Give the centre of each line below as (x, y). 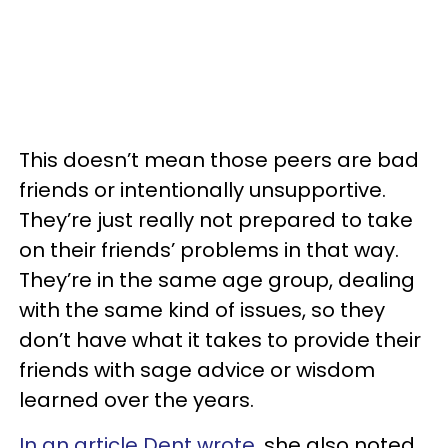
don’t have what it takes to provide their (220, 339)
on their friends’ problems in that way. (209, 249)
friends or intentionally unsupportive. (202, 189)
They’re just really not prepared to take (216, 219)
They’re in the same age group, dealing (217, 279)
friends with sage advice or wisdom (197, 369)
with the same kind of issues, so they (202, 309)
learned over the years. (136, 399)
